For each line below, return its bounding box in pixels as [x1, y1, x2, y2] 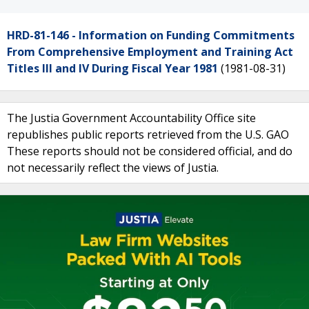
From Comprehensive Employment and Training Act [7, 44, 293, 59]
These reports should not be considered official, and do [7, 143, 292, 159]
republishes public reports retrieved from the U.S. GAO [7, 127, 289, 142]
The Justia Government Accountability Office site [7, 110, 256, 126]
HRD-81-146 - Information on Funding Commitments [7, 28, 295, 43]
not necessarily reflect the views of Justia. [7, 160, 219, 175]
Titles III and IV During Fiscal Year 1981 [7, 61, 218, 76]
